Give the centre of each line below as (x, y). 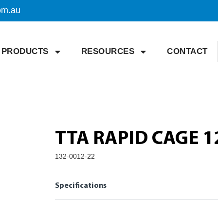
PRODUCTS (25, 51)
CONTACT (187, 51)
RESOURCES (108, 51)
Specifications (81, 186)
